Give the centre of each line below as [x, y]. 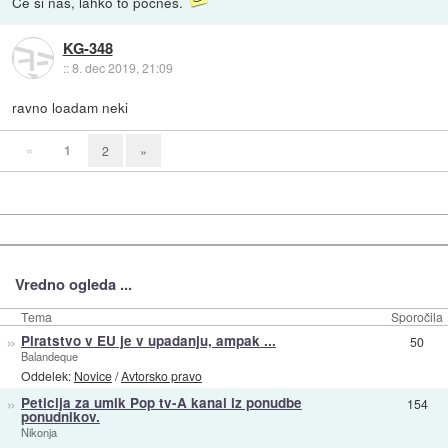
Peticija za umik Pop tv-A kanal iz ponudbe [161, 403]
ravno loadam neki [70, 107]
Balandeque [49, 356]
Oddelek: [47, 375]
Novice [92, 375]
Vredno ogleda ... [73, 283]
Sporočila [417, 317]
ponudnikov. [60, 417]
